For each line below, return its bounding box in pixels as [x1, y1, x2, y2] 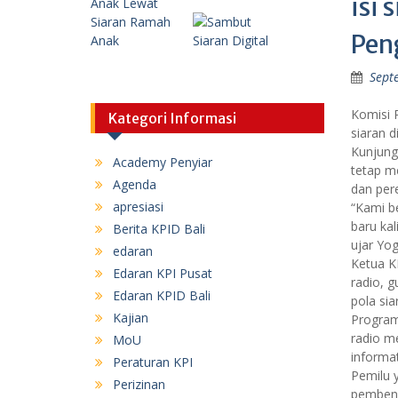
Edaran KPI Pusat [113, 265, 212, 282]
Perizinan [113, 376, 165, 393]
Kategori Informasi [108, 109, 236, 127]
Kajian [113, 309, 148, 326]
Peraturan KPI [113, 354, 193, 370]
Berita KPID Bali [113, 220, 205, 237]
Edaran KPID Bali [113, 287, 211, 304]
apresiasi [113, 198, 163, 215]
